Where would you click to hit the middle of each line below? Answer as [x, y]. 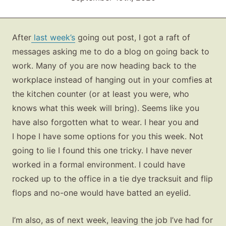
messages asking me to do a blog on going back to [111, 52]
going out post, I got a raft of [133, 38]
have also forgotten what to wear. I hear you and [105, 122]
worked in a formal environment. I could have [99, 165]
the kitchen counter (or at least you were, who [101, 94]
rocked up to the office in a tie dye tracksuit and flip [112, 179]
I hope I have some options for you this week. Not [108, 136]
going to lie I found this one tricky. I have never [102, 151]
